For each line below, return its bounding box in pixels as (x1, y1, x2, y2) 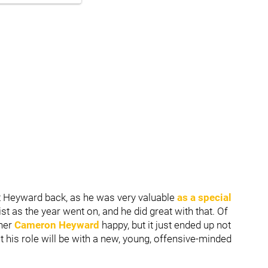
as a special (177, 191, 232, 203)
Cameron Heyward (14, 218, 99, 231)
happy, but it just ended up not (99, 218, 231, 231)
